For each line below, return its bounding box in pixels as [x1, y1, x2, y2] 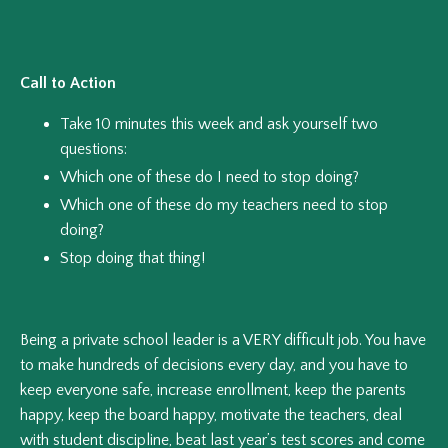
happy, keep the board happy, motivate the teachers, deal [20, 406, 402, 425]
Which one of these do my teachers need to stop [60, 195, 388, 214]
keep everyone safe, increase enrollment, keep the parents [20, 381, 406, 400]
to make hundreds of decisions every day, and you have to [20, 356, 408, 375]
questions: [60, 139, 127, 158]
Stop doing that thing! [60, 249, 205, 268]
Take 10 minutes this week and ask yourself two [60, 114, 378, 133]
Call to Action [20, 73, 116, 92]
